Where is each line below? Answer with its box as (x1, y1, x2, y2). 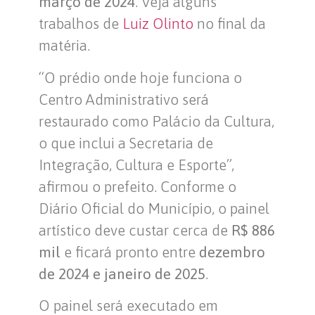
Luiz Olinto (122, 15, 193, 32)
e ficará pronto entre (60, 243, 199, 260)
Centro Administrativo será (39, 90, 209, 108)
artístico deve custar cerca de (39, 221, 231, 238)
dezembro (199, 243, 265, 260)
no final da (193, 15, 266, 32)
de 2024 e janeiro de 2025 (39, 264, 205, 282)
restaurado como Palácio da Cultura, (39, 112, 274, 129)
